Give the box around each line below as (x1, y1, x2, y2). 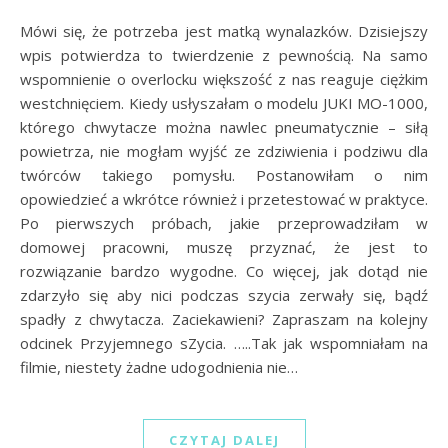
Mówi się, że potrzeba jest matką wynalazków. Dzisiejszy (20, 21, 33, 42)
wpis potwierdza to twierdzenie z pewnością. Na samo (20, 45, 428, 66)
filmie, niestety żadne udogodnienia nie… (20, 357, 298, 378)
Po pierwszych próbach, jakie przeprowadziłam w (20, 213, 428, 234)
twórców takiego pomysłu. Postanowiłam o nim (20, 165, 428, 186)
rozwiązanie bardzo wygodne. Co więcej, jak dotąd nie (20, 261, 428, 282)
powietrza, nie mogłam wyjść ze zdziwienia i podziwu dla (20, 141, 428, 162)
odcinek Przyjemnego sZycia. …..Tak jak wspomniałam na (20, 333, 428, 354)
